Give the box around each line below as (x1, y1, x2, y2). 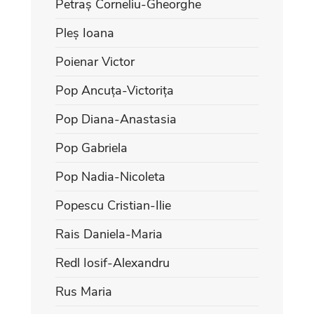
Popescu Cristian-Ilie (55, 196, 171, 214)
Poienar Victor (55, 53, 135, 70)
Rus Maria (55, 282, 112, 300)
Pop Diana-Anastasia (55, 110, 177, 128)
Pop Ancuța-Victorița (55, 81, 174, 99)
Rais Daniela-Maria (55, 225, 163, 243)
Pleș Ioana (55, 24, 114, 41)
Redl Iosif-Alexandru (55, 254, 170, 271)
